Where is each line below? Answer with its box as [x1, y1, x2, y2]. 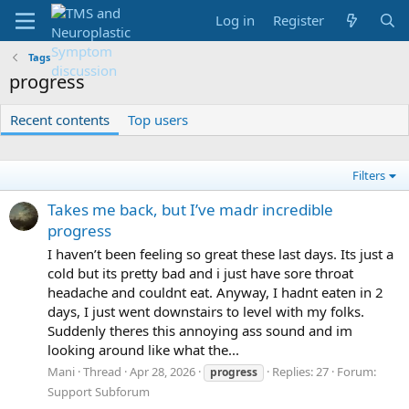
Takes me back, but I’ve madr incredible [47, 199, 333, 221]
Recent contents [10, 110, 110, 129]
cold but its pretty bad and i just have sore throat [47, 264, 353, 283]
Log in [215, 11, 256, 29]
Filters [352, 167, 386, 184]
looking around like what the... [47, 341, 239, 360]
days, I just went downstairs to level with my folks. [47, 302, 364, 321]
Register [273, 11, 325, 29]
